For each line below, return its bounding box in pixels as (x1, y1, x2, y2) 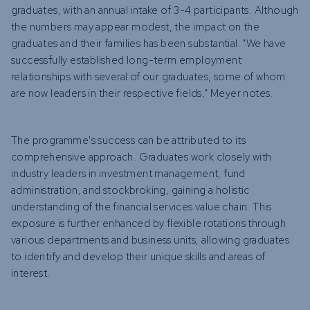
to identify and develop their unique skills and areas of (11, 250, 266, 264)
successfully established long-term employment (11, 53, 241, 67)
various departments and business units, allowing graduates (11, 233, 290, 247)
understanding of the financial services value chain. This (11, 200, 272, 214)
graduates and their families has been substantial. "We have (11, 37, 286, 51)
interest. (11, 266, 51, 280)
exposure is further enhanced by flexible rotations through (11, 217, 286, 230)
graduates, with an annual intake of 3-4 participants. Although (11, 3, 299, 17)
